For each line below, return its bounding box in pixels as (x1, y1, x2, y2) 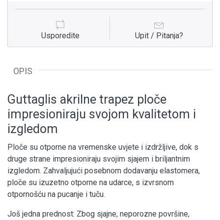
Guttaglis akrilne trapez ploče (7, 92, 166, 107)
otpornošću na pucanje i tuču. (7, 189, 105, 199)
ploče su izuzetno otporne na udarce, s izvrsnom (7, 177, 174, 187)
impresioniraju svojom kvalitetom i (7, 107, 196, 121)
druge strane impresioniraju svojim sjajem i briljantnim (7, 154, 190, 164)
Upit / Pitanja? (135, 30, 183, 40)
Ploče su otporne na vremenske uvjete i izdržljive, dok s (7, 142, 198, 152)
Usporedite (41, 30, 80, 40)
